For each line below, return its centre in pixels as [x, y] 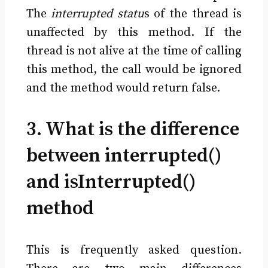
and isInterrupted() [111, 183]
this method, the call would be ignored [134, 70]
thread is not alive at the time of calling [134, 51]
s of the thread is [193, 14]
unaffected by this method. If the [134, 33]
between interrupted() [124, 156]
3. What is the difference [133, 130]
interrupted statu [98, 14]
